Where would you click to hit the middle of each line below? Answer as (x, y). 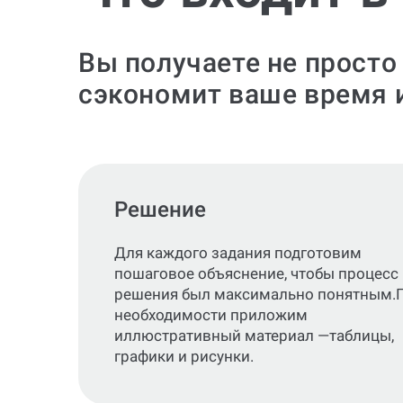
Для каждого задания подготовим (238, 253)
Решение (160, 210)
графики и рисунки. (184, 356)
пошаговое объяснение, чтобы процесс (256, 273)
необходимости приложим (211, 315)
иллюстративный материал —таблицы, (254, 336)
